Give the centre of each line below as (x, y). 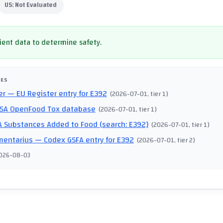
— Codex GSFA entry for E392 (83, 140)
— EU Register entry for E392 (56, 94)
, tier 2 (184, 140)
